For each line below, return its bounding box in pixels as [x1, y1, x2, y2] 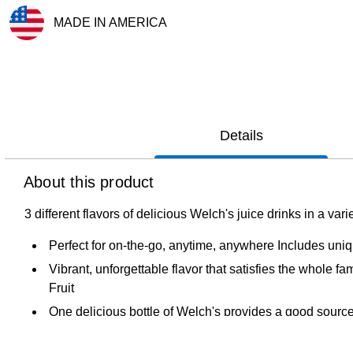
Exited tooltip [9, 39, 72, 52]
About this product [24, 173, 154, 191]
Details [219, 127, 263, 143]
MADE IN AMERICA [54, 16, 167, 29]
